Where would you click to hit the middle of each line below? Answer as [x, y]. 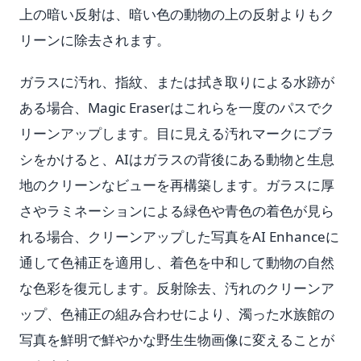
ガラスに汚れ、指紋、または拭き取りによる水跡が [177, 82]
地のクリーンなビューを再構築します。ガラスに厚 [177, 185]
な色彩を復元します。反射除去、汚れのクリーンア [177, 288]
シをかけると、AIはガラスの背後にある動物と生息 [177, 159]
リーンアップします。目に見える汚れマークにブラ [177, 133]
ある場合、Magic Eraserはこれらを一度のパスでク [177, 108]
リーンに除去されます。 [95, 40]
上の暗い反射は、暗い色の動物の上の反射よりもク [177, 14]
